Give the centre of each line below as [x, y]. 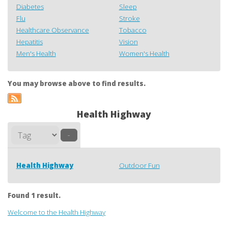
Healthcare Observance [52, 30]
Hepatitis [29, 41]
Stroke [129, 18]
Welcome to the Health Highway [56, 212]
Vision [128, 41]
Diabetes [30, 6]
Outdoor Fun [139, 165]
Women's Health [144, 53]
